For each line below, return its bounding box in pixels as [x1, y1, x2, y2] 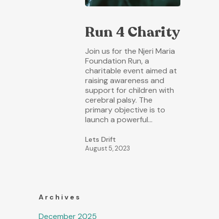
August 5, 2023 [85, 144, 130, 153]
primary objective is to [85, 104, 165, 115]
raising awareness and [85, 75, 164, 86]
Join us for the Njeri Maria [85, 45, 175, 56]
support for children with [85, 85, 174, 95]
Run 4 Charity [85, 22, 180, 42]
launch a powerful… [85, 114, 153, 125]
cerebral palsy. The [85, 94, 153, 105]
